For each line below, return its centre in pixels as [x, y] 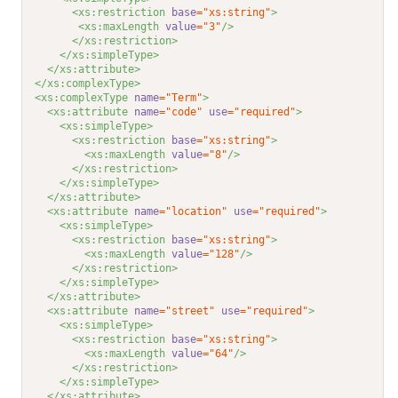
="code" [181, 112]
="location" [194, 212]
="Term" [181, 98]
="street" [187, 311]
